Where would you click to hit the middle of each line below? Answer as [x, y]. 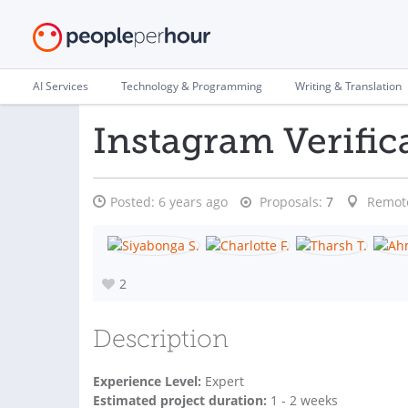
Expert [223, 381]
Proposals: [289, 202]
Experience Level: [147, 381]
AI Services [61, 86]
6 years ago [193, 202]
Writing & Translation [348, 86]
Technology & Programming [192, 86]
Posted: [134, 202]
